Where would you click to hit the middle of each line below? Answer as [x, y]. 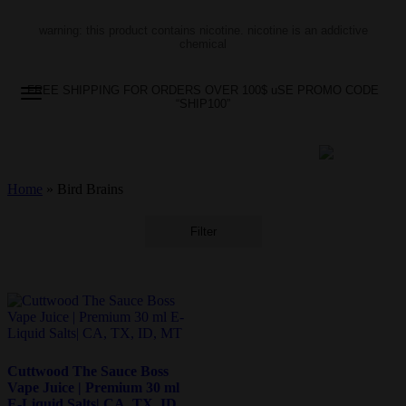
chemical [203, 44]
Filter [203, 232]
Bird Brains [90, 189]
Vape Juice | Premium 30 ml [93, 387]
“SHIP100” [203, 104]
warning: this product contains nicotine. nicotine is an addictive [203, 30]
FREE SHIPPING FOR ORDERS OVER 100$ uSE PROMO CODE [203, 90]
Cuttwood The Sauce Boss [88, 371]
